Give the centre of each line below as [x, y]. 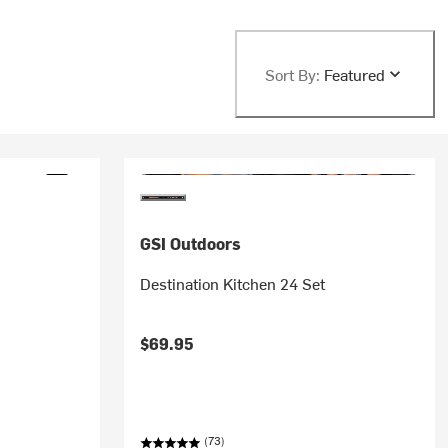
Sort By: [292, 74]
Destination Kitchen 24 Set [232, 283]
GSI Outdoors [190, 243]
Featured [354, 74]
